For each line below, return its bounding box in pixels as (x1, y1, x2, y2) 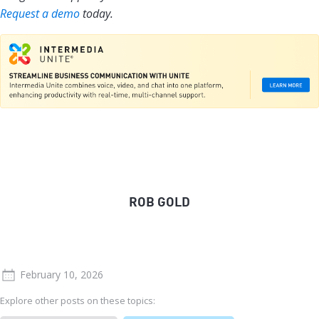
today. (80, 6, 113, 22)
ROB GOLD (129, 194, 190, 211)
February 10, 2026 (20, 268, 103, 282)
